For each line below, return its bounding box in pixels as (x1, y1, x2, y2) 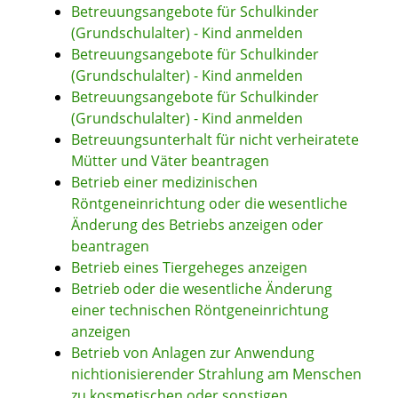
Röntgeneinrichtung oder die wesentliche (71, 194, 347, 214)
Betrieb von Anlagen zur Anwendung (71, 343, 314, 363)
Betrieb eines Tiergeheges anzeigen (71, 258, 307, 278)
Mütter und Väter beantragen (71, 151, 269, 171)
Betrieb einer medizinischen (71, 172, 258, 193)
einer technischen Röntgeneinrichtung (71, 300, 329, 321)
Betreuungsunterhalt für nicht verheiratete (71, 130, 359, 150)
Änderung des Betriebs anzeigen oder (71, 215, 323, 235)
